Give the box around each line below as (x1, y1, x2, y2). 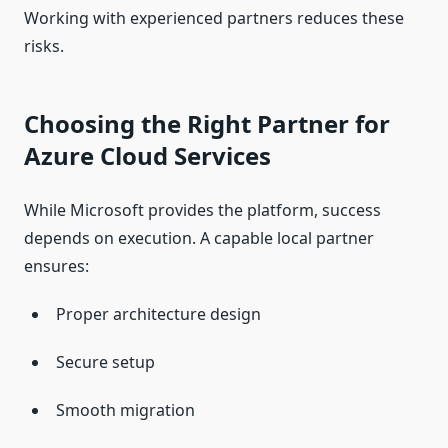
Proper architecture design (56, 303, 261, 326)
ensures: (24, 255, 89, 278)
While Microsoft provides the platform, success (24, 199, 381, 222)
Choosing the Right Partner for (24, 107, 390, 141)
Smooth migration (56, 399, 195, 422)
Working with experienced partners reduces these (24, 7, 404, 30)
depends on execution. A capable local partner (24, 227, 374, 250)
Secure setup (56, 351, 155, 374)
